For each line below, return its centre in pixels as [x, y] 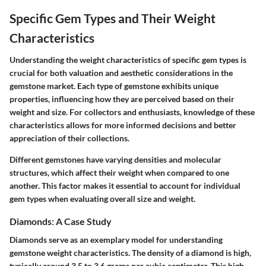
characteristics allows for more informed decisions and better [123, 125]
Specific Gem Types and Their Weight [113, 18]
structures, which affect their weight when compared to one [119, 173]
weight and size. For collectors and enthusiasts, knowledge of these [132, 112]
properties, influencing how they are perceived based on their [122, 99]
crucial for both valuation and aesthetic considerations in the [121, 73]
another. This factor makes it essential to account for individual [125, 186]
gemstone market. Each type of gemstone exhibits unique [114, 86]
